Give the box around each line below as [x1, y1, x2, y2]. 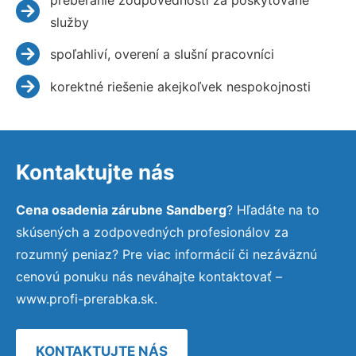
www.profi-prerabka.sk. [16, 290, 157, 307]
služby [49, 14, 89, 30]
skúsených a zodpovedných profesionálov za [16, 223, 288, 240]
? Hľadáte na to [226, 201, 319, 218]
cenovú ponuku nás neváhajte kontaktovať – [16, 268, 282, 284]
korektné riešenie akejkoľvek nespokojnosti [49, 78, 311, 95]
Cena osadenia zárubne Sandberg [16, 201, 226, 218]
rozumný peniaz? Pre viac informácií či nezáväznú [16, 246, 317, 262]
